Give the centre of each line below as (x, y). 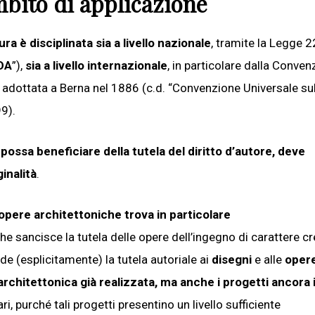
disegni (232, 259)
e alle (268, 259)
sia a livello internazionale (96, 65)
